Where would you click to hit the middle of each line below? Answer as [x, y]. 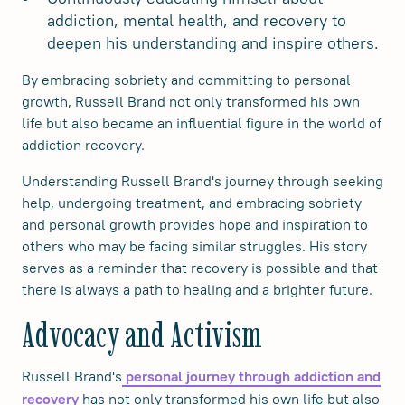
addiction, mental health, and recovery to [197, 20]
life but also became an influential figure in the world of [202, 122]
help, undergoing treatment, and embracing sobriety [192, 202]
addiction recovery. [83, 144]
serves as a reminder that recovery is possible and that [200, 267]
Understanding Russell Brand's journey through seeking [202, 180]
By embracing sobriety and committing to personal [186, 79]
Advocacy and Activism [142, 334]
